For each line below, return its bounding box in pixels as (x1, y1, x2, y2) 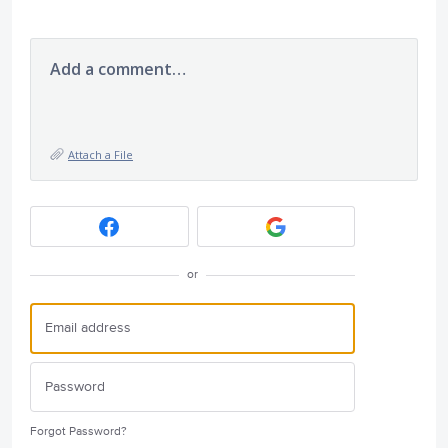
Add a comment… (50, 58, 186, 80)
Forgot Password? (30, 424, 127, 439)
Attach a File (68, 147, 133, 162)
